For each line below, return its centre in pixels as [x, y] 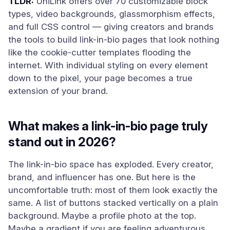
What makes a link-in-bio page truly [108, 126]
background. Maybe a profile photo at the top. [102, 216]
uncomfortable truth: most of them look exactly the [113, 190]
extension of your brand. [58, 91]
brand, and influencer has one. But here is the [102, 177]
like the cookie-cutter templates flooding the [100, 52]
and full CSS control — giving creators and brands [111, 27]
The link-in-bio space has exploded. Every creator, [111, 164]
